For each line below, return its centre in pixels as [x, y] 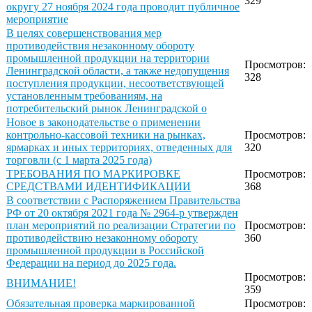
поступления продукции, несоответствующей [115, 84]
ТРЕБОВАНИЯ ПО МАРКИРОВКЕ [93, 174]
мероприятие [37, 19]
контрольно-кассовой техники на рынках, [106, 135]
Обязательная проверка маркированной [101, 304]
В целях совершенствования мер [84, 33]
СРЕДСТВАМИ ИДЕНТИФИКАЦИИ [99, 187]
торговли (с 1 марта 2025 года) [79, 160]
